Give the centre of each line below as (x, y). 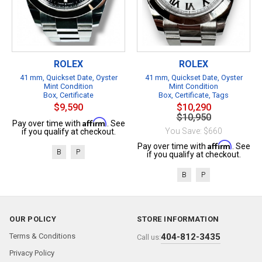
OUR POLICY (33, 219)
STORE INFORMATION (178, 219)
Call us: (149, 237)
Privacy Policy (32, 253)
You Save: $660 (194, 131)
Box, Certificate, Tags (194, 95)
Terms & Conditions (42, 236)
